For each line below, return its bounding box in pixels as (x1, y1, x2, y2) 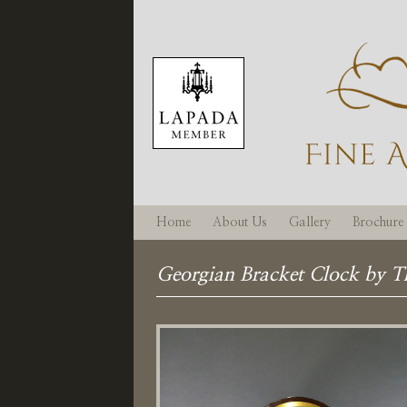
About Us (213, 216, 267, 229)
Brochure (352, 216, 403, 229)
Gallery (289, 216, 331, 229)
